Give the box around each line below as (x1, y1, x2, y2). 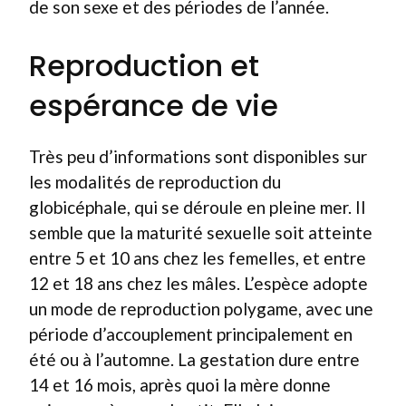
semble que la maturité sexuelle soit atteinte (29, 221, 372, 243)
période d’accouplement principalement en (29, 323, 353, 344)
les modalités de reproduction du (29, 170, 281, 192)
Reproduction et (29, 44, 259, 86)
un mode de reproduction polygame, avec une (29, 297, 373, 319)
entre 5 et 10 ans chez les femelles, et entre (29, 246, 366, 268)
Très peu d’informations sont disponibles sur (29, 145, 367, 167)
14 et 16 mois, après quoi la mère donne (29, 373, 331, 395)
